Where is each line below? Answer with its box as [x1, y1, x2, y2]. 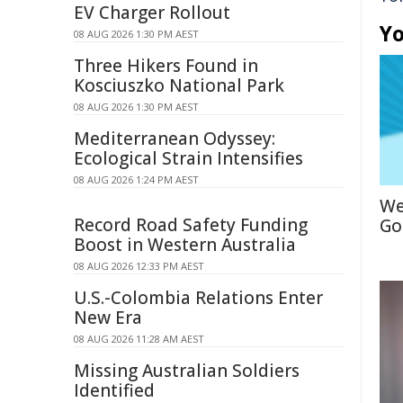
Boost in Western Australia [74, 233, 296, 256]
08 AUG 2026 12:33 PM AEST [74, 259, 204, 273]
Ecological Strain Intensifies [74, 147, 303, 170]
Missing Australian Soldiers [74, 359, 300, 382]
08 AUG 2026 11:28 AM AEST [74, 332, 204, 345]
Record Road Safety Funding [74, 213, 308, 237]
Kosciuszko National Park [74, 74, 284, 97]
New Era [74, 306, 142, 329]
